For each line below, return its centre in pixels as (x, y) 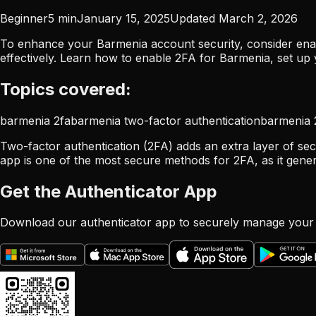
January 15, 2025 (123, 18)
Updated (193, 18)
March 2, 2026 (258, 18)
